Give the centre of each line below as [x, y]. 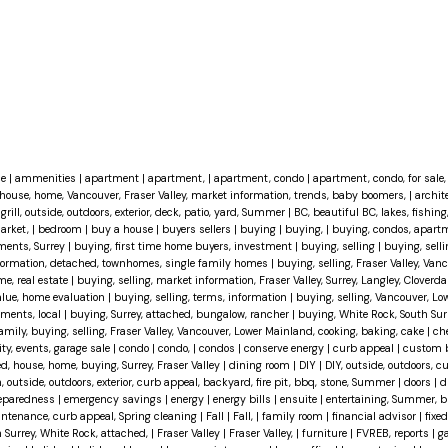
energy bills [243, 398]
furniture [325, 432]
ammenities [46, 177]
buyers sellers [197, 228]
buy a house [123, 228]
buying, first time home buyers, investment [184, 245]
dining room [260, 364]
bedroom [61, 228]
